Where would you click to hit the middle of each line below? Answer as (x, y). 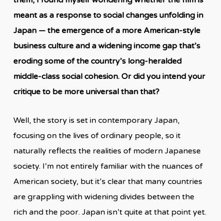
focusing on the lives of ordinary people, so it (97, 135)
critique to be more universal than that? (87, 92)
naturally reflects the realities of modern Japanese (107, 151)
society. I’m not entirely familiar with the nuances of (108, 166)
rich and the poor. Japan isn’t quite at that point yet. (110, 212)
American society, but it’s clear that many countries (108, 181)
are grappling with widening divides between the (104, 197)
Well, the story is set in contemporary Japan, (96, 120)
